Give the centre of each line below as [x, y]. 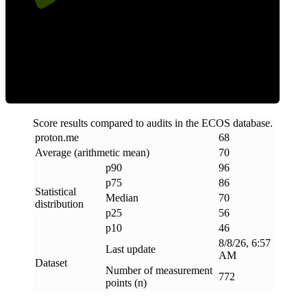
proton [49, 137]
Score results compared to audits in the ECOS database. [153, 123]
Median [122, 197]
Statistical [56, 191]
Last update [131, 249]
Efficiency [143, 49]
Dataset [51, 262]
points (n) [126, 282]
